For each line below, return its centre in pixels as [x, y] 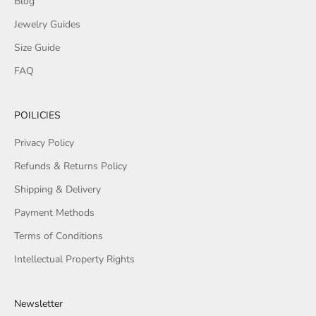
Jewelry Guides [47, 24]
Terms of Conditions [59, 236]
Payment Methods [54, 212]
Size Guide [37, 47]
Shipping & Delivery [57, 189]
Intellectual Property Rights [74, 259]
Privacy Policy [44, 142]
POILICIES [37, 115]
